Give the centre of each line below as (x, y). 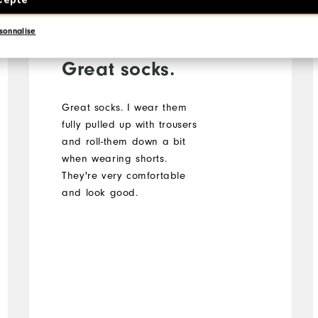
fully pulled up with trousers (130, 124)
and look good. (100, 192)
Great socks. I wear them (125, 107)
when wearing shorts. (115, 158)
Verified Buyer (94, 10)
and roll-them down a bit (124, 141)
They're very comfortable (124, 175)
